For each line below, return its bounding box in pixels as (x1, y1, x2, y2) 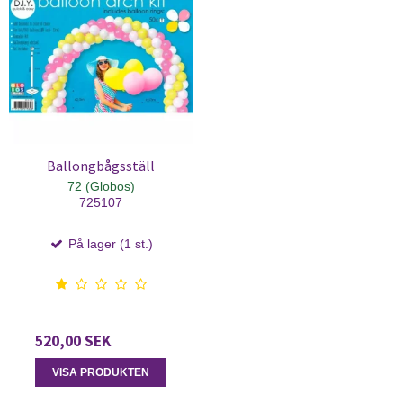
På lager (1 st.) (65, 236, 153, 251)
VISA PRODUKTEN (52, 365, 149, 379)
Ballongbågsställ (47, 157, 155, 175)
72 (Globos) (67, 178, 135, 193)
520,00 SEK (35, 330, 111, 351)
